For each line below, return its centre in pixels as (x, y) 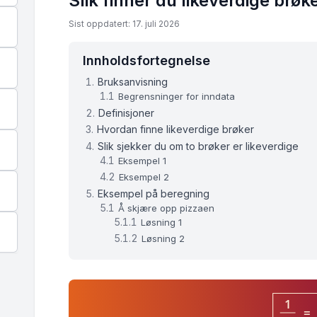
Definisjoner (127, 113)
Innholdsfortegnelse (146, 61)
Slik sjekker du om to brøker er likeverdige (198, 146)
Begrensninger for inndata (177, 97)
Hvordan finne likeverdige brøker (176, 129)
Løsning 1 (162, 222)
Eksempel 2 (144, 177)
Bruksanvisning (133, 82)
